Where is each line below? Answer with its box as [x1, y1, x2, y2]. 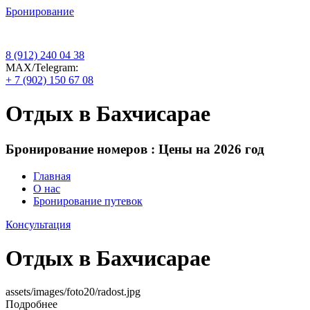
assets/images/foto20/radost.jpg [6, 286, 140, 298]
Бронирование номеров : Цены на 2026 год [6, 141, 264, 156]
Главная [33, 170, 71, 182]
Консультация [6, 218, 71, 230]
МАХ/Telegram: [6, 62, 78, 73]
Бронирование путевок [33, 194, 143, 207]
